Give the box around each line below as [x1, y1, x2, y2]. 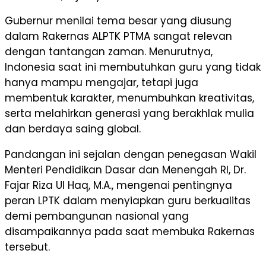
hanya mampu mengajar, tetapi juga [5, 75, 198, 90]
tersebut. [5, 240, 50, 255]
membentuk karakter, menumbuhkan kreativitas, [5, 91, 254, 106]
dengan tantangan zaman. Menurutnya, [5, 45, 213, 59]
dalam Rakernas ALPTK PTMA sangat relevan [5, 29, 232, 44]
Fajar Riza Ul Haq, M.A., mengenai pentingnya [5, 178, 232, 193]
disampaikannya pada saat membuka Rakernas [5, 224, 255, 239]
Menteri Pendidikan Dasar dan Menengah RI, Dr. [5, 163, 246, 178]
